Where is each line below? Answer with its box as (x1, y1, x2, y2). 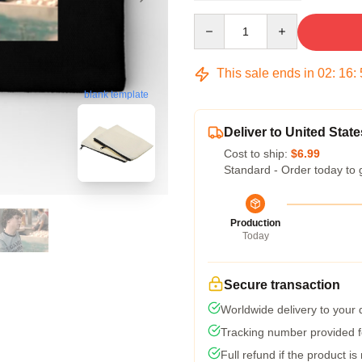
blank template (84, 89, 149, 101)
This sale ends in (213, 66, 318, 80)
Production (230, 217, 280, 229)
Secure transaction (224, 278, 340, 292)
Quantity (193, 15, 236, 27)
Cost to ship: (224, 147, 291, 160)
